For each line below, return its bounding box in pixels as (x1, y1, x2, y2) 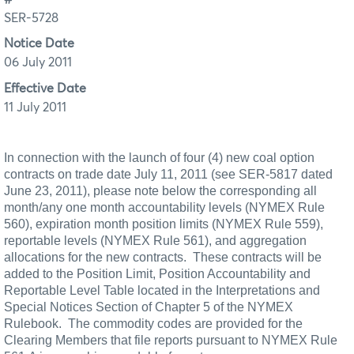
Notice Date (4, 37, 74, 51)
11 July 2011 (4, 100, 66, 114)
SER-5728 (4, 12, 58, 25)
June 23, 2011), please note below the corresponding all (4, 183, 317, 198)
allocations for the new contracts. (4, 250, 186, 264)
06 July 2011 (4, 56, 72, 70)
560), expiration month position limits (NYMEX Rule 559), (4, 217, 323, 231)
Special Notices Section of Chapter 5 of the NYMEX (4, 299, 293, 314)
